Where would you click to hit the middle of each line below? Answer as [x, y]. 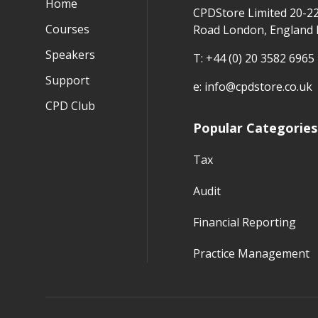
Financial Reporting [245, 222]
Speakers [70, 55]
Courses [67, 29]
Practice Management [251, 253]
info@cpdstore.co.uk [258, 87]
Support [67, 80]
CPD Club [70, 106]
